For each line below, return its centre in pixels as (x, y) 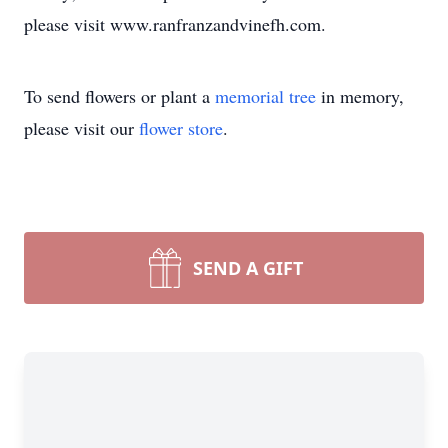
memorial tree (265, 96)
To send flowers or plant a (119, 96)
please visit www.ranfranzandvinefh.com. (175, 24)
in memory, (360, 96)
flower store (181, 128)
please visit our (81, 128)
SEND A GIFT (248, 268)
